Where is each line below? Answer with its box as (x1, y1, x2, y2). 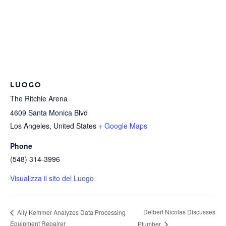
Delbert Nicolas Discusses (143, 207, 215, 216)
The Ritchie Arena (10, 93, 68, 104)
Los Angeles (10, 121, 49, 131)
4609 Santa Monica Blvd (10, 107, 88, 118)
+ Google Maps (98, 121, 147, 131)
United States (53, 121, 96, 131)
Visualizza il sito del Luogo (10, 173, 94, 184)
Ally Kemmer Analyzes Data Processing (16, 207, 126, 216)
